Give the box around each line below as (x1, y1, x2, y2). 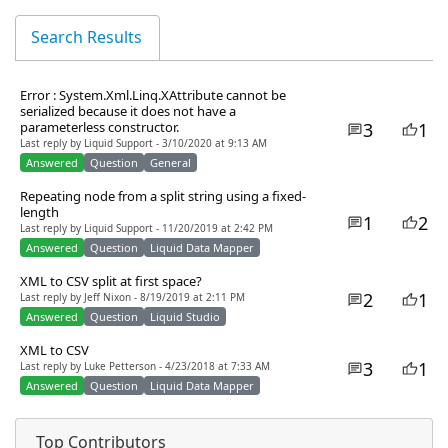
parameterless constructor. (20, 120, 179, 136)
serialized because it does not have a (20, 104, 236, 120)
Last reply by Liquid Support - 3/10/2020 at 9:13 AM (20, 138, 267, 150)
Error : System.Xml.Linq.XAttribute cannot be (20, 88, 286, 104)
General (150, 157, 191, 171)
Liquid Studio (150, 311, 220, 325)
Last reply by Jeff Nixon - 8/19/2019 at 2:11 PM (20, 292, 245, 304)
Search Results (31, 28, 142, 48)
